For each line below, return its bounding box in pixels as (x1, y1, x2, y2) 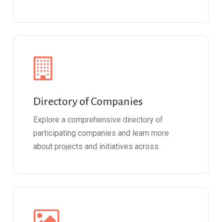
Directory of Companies (33, 95, 143, 108)
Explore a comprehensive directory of (33, 114, 164, 124)
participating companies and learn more (33, 128, 169, 138)
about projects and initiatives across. (33, 141, 161, 151)
